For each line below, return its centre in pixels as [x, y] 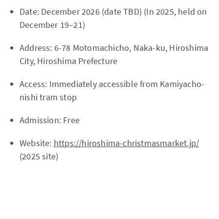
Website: [37, 143]
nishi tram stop [48, 97]
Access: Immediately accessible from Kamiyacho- [112, 84]
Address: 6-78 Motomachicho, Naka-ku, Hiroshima [114, 47]
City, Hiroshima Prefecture [69, 61]
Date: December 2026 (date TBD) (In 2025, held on [113, 11]
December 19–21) [52, 24]
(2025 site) [39, 156]
